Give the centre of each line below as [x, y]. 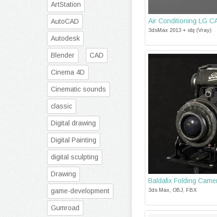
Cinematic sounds [78, 89]
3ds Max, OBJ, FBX [172, 190]
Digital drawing [73, 123]
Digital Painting [74, 140]
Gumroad [65, 208]
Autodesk [65, 38]
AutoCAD [65, 21]
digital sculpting [75, 157]
